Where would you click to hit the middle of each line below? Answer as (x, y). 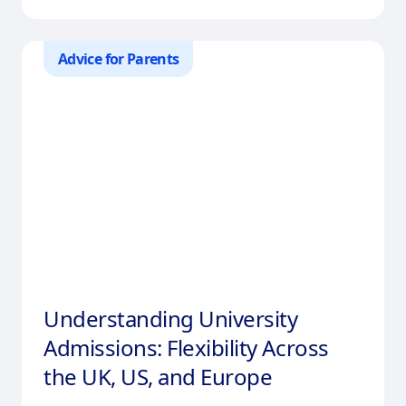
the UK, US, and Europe (158, 376)
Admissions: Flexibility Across (186, 347)
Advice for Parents (119, 58)
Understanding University (171, 318)
